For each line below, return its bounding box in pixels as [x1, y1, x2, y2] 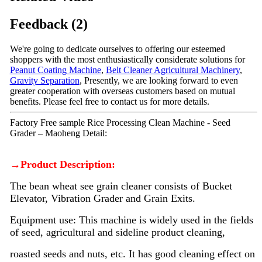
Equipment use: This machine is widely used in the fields [9, 213, 253, 226]
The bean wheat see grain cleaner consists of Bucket [9, 180, 232, 192]
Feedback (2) [9, 16, 88, 32]
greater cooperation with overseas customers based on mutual [9, 85, 235, 96]
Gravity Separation [9, 75, 80, 85]
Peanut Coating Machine [9, 64, 101, 75]
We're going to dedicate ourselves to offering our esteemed [9, 43, 225, 54]
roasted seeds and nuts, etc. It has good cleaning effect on [9, 247, 255, 260]
